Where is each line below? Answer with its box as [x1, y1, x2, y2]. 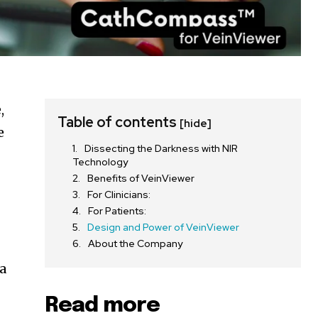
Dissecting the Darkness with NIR [84, 142, 238, 155]
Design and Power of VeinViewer [87, 221, 240, 234]
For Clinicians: [87, 188, 151, 201]
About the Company [88, 237, 183, 250]
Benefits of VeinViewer [87, 172, 195, 185]
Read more [45, 295, 160, 317]
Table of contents [57, 113, 180, 131]
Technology [72, 155, 128, 168]
